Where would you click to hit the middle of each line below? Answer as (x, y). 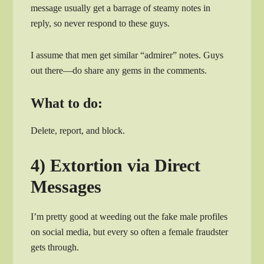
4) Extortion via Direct (116, 166)
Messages (66, 187)
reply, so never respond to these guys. (100, 24)
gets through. (55, 247)
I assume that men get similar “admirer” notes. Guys (127, 55)
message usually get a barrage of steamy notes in (121, 8)
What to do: (67, 103)
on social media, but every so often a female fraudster (130, 232)
